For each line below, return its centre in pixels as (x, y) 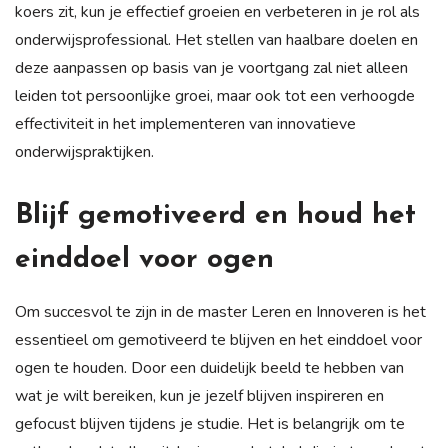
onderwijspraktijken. (84, 151)
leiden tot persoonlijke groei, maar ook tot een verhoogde (215, 95)
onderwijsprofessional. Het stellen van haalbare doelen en (216, 39)
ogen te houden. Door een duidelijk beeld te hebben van (209, 367)
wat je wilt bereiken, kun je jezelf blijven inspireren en (199, 395)
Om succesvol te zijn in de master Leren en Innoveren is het (220, 311)
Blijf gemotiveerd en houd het (215, 215)
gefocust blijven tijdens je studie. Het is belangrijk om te (210, 423)
